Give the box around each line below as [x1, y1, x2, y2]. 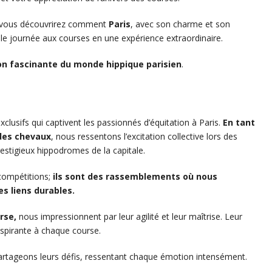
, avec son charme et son [131, 18, 230, 30]
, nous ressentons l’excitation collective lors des [51, 131, 237, 143]
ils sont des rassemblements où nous [53, 171, 217, 183]
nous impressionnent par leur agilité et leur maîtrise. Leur [16, 211, 242, 223]
